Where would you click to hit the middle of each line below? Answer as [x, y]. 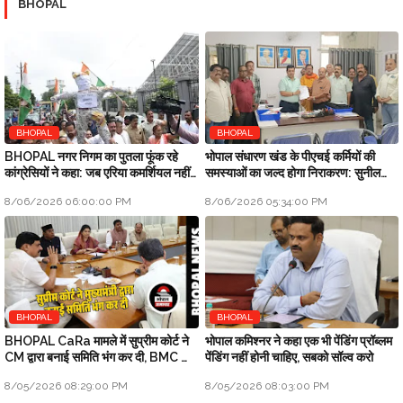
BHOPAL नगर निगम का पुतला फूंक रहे [91, 156]
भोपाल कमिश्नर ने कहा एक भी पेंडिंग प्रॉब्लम [298, 340]
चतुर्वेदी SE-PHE [244, 188]
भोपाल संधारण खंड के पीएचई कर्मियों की [290, 156]
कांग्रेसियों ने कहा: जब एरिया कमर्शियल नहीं [97, 172]
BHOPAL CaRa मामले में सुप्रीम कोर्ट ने [97, 340]
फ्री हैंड [22, 373]
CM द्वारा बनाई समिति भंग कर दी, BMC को [99, 357]
